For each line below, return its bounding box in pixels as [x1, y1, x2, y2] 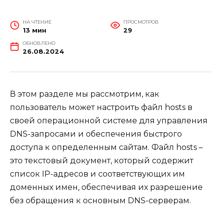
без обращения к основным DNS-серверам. [10, 196, 191, 206]
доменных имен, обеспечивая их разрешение [10, 183, 203, 192]
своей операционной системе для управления [10, 116, 208, 126]
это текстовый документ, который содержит [10, 156, 193, 166]
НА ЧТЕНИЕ [22, 19, 51, 25]
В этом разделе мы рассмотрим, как [10, 89, 159, 99]
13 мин [22, 27, 46, 35]
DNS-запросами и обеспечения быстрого [10, 129, 182, 139]
